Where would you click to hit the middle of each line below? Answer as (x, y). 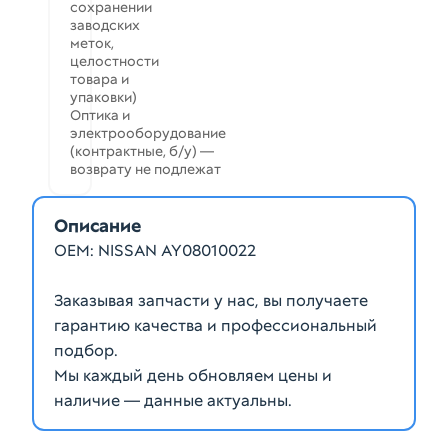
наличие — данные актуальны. (173, 400)
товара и (99, 79)
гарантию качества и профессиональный (215, 325)
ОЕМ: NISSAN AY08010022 (155, 250)
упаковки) (103, 97)
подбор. (86, 350)
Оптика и (100, 115)
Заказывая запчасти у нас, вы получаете (211, 300)
